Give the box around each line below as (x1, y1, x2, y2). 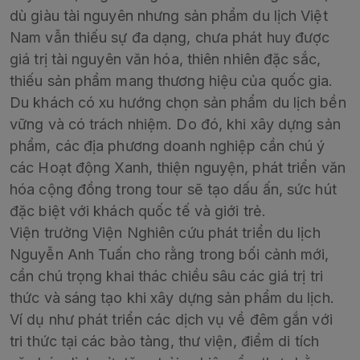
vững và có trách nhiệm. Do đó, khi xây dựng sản (10, 116, 341, 133)
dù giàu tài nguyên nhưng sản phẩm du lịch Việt (10, 7, 328, 25)
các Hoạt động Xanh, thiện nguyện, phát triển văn (10, 159, 346, 177)
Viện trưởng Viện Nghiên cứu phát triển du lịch (10, 224, 321, 242)
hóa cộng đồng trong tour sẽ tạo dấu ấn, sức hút (10, 181, 337, 198)
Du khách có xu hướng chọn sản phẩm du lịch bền (10, 94, 346, 112)
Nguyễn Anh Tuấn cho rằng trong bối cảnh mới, (10, 246, 329, 264)
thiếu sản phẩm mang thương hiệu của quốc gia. (10, 72, 333, 90)
